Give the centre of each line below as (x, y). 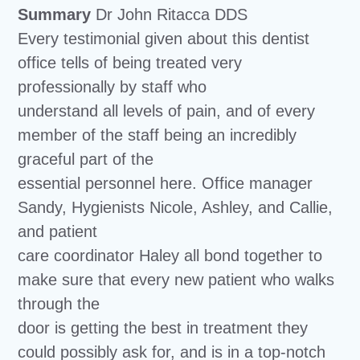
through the (59, 303)
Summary (55, 14)
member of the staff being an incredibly (157, 135)
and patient (58, 231)
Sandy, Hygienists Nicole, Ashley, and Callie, (176, 207)
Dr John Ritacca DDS (170, 14)
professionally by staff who (112, 86)
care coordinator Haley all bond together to (170, 255)
